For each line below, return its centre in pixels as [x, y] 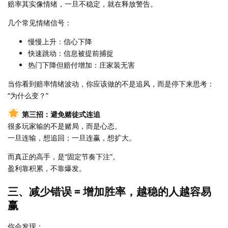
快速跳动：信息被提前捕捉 [71, 53]
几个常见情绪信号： [40, 23]
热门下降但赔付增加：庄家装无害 [81, 65]
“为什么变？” [28, 95]
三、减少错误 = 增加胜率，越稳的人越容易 [109, 191]
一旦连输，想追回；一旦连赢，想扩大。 [72, 138]
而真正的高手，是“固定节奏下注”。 [64, 156]
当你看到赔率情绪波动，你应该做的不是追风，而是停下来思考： [111, 84]
